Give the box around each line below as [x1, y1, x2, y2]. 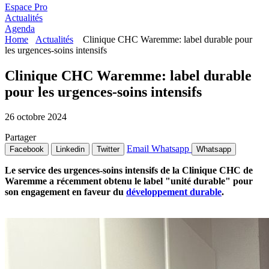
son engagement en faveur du [5, 187, 126, 198]
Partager [5, 132, 36, 143]
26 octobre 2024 [5, 112, 67, 122]
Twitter [97, 145, 119, 154]
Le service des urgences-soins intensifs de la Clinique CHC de [5, 165, 253, 176]
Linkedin [56, 145, 85, 154]
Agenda [5, 23, 35, 34]
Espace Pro [5, 1, 47, 12]
